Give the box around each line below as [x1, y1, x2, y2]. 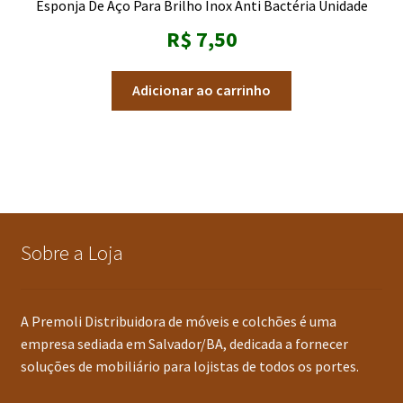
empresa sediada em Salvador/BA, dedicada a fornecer [20, 334, 348, 353]
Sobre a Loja [20, 239, 123, 265]
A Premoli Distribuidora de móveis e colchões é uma [20, 311, 336, 330]
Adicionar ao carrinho [132, 81, 271, 100]
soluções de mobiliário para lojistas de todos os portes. [20, 356, 359, 375]
